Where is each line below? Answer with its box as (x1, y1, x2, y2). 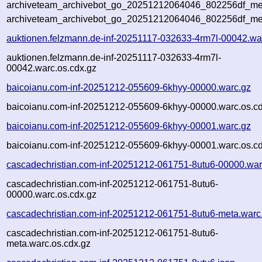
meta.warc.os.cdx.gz (6, 238, 91, 249)
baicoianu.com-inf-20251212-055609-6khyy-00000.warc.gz (6, 82, 251, 92)
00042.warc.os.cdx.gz (6, 63, 97, 73)
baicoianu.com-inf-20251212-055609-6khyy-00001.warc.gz (6, 120, 251, 131)
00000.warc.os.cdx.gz (6, 189, 97, 199)
